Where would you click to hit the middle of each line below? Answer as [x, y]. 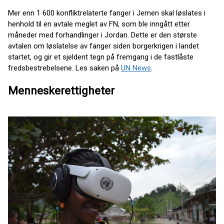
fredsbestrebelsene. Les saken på [64, 68]
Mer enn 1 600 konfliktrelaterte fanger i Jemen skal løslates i [107, 13]
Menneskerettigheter [61, 91]
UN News [136, 68]
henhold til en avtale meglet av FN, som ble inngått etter [99, 24]
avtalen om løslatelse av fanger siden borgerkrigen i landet [103, 46]
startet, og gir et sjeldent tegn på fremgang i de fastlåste [101, 57]
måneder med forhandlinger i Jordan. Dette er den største [102, 35]
